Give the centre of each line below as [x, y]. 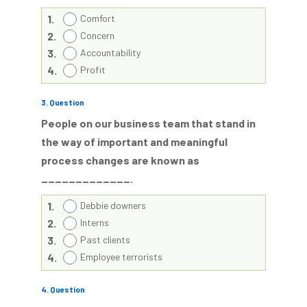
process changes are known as [120, 160]
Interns [95, 222]
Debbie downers [113, 205]
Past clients [105, 240]
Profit [93, 70]
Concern [97, 35]
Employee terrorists [121, 257]
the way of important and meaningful [134, 142]
